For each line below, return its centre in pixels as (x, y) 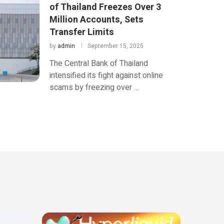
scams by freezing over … (94, 87)
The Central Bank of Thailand (98, 63)
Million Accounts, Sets (96, 19)
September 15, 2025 (115, 46)
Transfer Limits (81, 32)
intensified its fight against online (106, 75)
